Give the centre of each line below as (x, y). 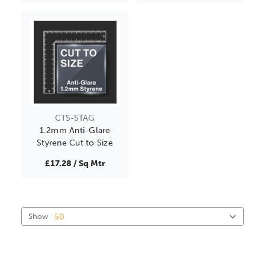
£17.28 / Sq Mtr (75, 164)
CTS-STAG (75, 118)
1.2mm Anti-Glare (75, 131)
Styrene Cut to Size (75, 143)
